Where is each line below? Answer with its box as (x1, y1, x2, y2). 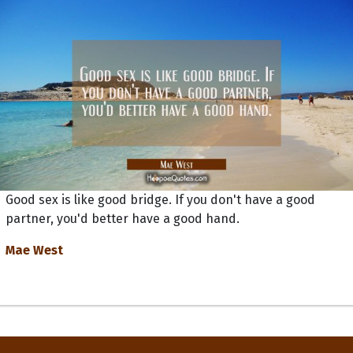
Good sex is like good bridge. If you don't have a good (6, 191, 315, 207)
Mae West (6, 242, 63, 258)
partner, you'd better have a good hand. (6, 210, 240, 226)
